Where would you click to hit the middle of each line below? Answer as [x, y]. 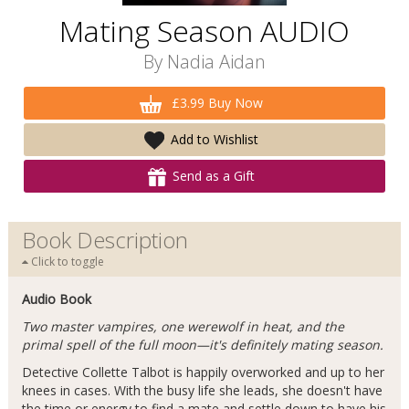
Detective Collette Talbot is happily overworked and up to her [203, 372]
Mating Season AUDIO [204, 31]
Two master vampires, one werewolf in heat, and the [183, 326]
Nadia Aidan [216, 62]
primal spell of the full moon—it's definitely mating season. [202, 345]
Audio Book [56, 299]
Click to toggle [66, 262]
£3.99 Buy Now [216, 103]
